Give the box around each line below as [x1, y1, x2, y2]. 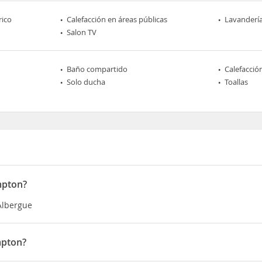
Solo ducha [67, 77, 106, 87]
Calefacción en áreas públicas [67, 14, 168, 25]
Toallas [224, 77, 248, 87]
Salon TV [67, 27, 97, 37]
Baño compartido [67, 64, 128, 74]
